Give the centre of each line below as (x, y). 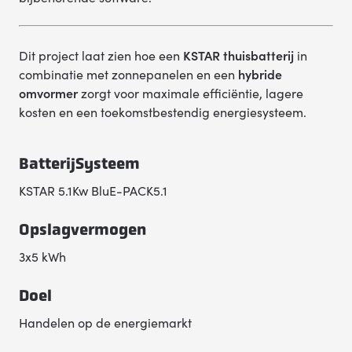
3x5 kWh (42, 256)
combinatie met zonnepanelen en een (128, 74)
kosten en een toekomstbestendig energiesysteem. (163, 112)
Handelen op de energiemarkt (105, 322)
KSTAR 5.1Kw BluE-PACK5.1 (93, 190)
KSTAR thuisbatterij (238, 55)
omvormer (48, 93)
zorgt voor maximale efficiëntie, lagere (191, 93)
